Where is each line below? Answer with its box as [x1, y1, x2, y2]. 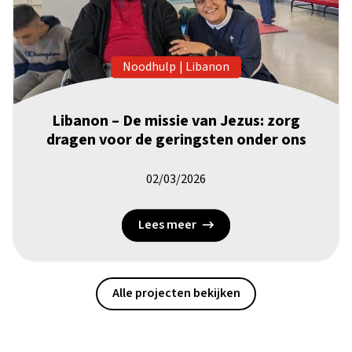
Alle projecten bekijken [112, 284, 240, 302]
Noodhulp [123, 58, 177, 76]
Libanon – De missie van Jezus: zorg [52, 110, 300, 133]
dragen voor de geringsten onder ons [46, 129, 306, 152]
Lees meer [138, 216, 196, 234]
